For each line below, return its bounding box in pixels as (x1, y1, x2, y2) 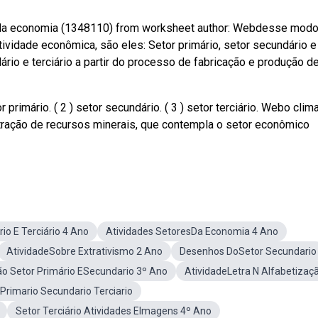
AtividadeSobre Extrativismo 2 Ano (6, 246, 163, 257)
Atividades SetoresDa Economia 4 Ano (106, 226, 278, 237)
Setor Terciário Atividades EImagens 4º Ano (16, 305, 212, 317)
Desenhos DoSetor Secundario (180, 246, 317, 257)
